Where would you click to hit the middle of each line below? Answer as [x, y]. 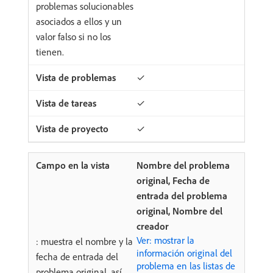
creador [153, 226]
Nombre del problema [183, 165]
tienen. [50, 52]
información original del [184, 253]
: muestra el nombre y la [84, 242]
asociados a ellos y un [79, 22]
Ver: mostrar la [165, 240]
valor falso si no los [73, 37]
